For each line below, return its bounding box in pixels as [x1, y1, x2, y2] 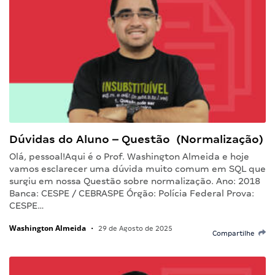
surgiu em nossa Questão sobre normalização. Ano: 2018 [9, 176, 260, 186]
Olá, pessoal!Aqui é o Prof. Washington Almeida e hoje [9, 151, 249, 161]
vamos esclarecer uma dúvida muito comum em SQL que [9, 163, 266, 174]
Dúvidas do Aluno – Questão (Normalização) [9, 132, 263, 145]
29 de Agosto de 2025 [96, 224, 172, 232]
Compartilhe [212, 229, 258, 237]
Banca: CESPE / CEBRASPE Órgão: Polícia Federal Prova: [9, 188, 254, 198]
